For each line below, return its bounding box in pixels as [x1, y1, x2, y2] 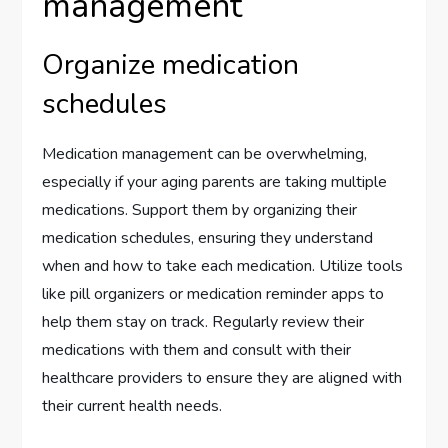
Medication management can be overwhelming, [42, 142, 368, 165]
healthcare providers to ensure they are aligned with [42, 366, 403, 389]
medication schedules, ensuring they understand [42, 226, 374, 249]
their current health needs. [42, 394, 223, 417]
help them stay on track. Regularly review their [42, 310, 365, 333]
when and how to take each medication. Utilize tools [42, 254, 404, 277]
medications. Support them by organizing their [42, 198, 358, 221]
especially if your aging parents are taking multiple [42, 170, 388, 193]
